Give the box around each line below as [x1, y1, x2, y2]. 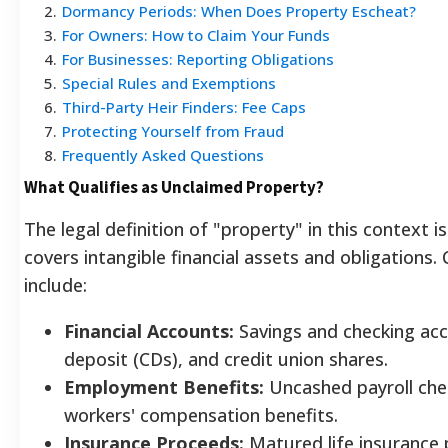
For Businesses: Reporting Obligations [62, 48, 334, 69]
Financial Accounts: [64, 318, 234, 343]
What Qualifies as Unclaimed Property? [24, 175, 324, 198]
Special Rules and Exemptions [62, 72, 276, 93]
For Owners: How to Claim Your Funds [62, 24, 330, 45]
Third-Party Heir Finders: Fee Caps [62, 96, 306, 117]
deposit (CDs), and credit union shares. [64, 346, 388, 371]
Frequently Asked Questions [62, 144, 264, 165]
